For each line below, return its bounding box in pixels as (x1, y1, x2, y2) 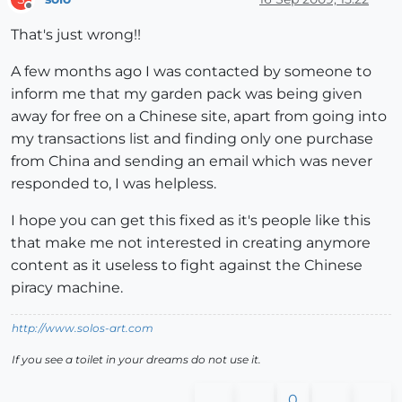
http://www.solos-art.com (12, 321, 153, 336)
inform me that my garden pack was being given (11, 85, 363, 103)
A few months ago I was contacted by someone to (11, 63, 371, 81)
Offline (28, 6, 63, 21)
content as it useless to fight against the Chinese (11, 257, 363, 275)
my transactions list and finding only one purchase (11, 130, 373, 148)
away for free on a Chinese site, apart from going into (11, 108, 387, 126)
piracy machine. (11, 279, 123, 297)
